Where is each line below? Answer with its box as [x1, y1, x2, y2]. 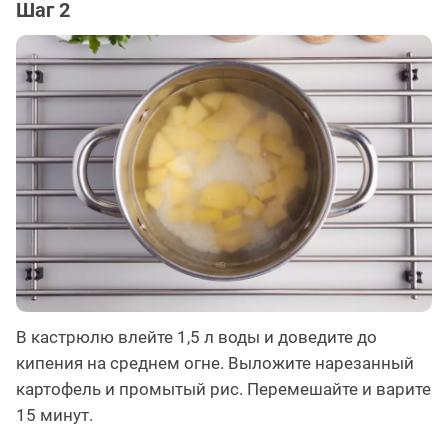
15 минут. [16, 405, 93, 426]
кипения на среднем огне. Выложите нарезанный [16, 353, 414, 374]
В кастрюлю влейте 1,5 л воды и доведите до [16, 327, 377, 348]
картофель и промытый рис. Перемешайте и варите [16, 379, 431, 400]
